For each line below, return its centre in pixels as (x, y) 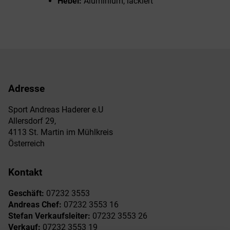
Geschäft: (26, 194)
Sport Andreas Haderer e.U (56, 109)
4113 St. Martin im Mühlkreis (61, 132)
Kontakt (25, 173)
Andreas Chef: (35, 205)
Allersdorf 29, (32, 121)
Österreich (26, 143)
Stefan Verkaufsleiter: (49, 216)
